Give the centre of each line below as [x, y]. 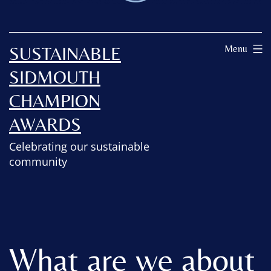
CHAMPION [55, 100]
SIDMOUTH [55, 77]
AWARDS [45, 124]
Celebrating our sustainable [79, 146]
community [38, 161]
